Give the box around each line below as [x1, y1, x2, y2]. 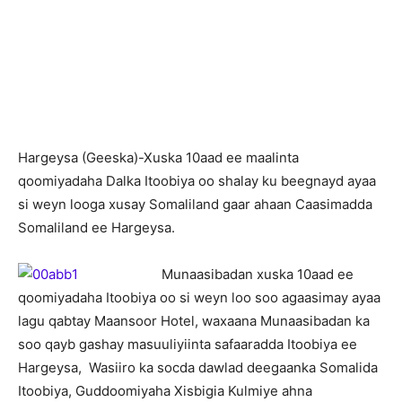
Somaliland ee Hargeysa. [18, 219, 175, 236]
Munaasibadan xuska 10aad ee [162, 266, 354, 283]
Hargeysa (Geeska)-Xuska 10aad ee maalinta [18, 149, 299, 166]
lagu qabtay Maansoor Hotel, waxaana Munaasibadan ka [18, 312, 370, 329]
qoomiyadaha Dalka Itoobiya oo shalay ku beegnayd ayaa [18, 172, 376, 189]
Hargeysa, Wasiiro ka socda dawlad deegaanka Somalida [18, 359, 378, 376]
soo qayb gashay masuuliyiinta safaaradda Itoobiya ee [18, 336, 357, 353]
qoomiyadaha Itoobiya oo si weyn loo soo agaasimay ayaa [18, 289, 380, 306]
